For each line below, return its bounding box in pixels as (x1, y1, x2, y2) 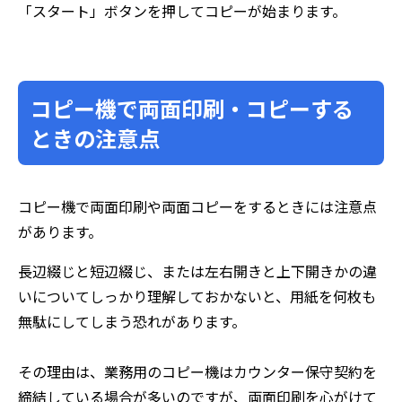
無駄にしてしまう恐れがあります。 (18, 310, 246, 332)
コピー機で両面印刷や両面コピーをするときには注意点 (18, 195, 377, 217)
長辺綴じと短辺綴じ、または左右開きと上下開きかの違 (18, 259, 377, 282)
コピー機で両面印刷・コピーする (31, 92, 354, 124)
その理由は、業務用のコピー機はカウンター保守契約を (18, 360, 377, 382)
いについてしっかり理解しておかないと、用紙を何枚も (18, 284, 376, 307)
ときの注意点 (31, 121, 160, 153)
